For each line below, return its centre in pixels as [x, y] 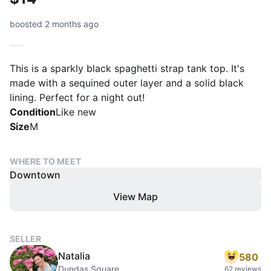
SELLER [25, 239]
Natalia [74, 256]
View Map [135, 197]
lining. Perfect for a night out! [77, 97]
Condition [33, 112]
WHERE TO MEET [45, 161]
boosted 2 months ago [54, 24]
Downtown [35, 175]
